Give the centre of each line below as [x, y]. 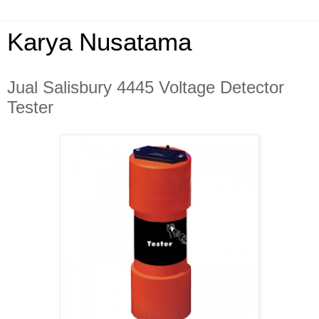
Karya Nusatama [99, 42]
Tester [30, 107]
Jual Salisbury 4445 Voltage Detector [146, 87]
